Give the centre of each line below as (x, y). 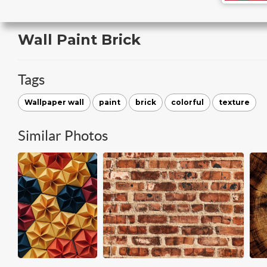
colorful (187, 102)
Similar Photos (63, 136)
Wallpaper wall (54, 102)
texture (234, 102)
